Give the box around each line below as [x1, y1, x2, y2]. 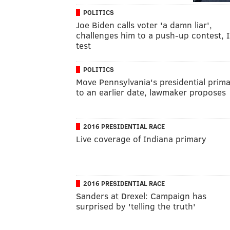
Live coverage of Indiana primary [76, 132, 206, 145]
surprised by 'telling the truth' [76, 200, 196, 212]
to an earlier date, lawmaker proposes [76, 86, 226, 98]
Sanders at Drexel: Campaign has [76, 189, 206, 202]
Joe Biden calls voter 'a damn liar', [76, 18, 212, 31]
